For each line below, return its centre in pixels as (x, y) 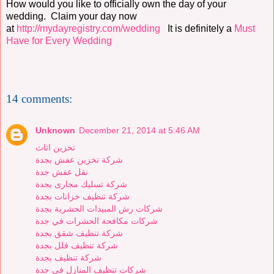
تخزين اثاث (55, 147)
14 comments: (39, 98)
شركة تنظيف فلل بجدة (77, 245)
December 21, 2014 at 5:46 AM (139, 130)
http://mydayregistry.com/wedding (88, 29)
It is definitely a (197, 29)
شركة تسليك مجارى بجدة (81, 184)
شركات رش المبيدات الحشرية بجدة (99, 208)
